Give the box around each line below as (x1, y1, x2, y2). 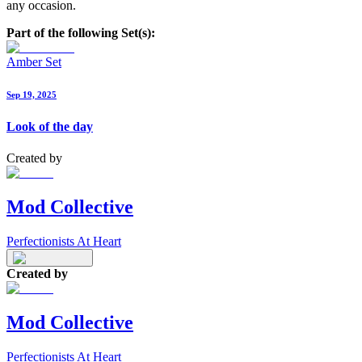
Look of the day (6, 119, 93, 133)
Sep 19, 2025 (6, 89, 57, 99)
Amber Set (6, 54, 61, 69)
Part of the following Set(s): (6, 25, 155, 40)
